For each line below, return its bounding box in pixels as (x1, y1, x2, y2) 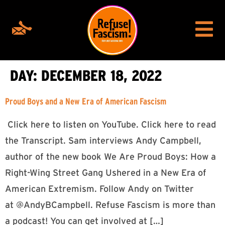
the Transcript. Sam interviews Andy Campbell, (5, 136, 201, 146)
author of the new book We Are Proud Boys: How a (5, 152, 216, 162)
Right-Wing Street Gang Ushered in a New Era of (5, 168, 206, 178)
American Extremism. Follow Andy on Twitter (5, 184, 194, 194)
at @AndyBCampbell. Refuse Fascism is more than (5, 200, 215, 210)
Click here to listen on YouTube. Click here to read (5, 120, 216, 130)
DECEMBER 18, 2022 (41, 67, 162, 84)
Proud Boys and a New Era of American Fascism (5, 96, 166, 106)
